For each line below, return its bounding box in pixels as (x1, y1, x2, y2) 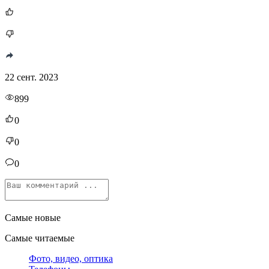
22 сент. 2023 (5, 71, 58, 82)
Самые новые (5, 212, 61, 223)
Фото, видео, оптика (29, 253, 113, 264)
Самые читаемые (5, 232, 74, 243)
